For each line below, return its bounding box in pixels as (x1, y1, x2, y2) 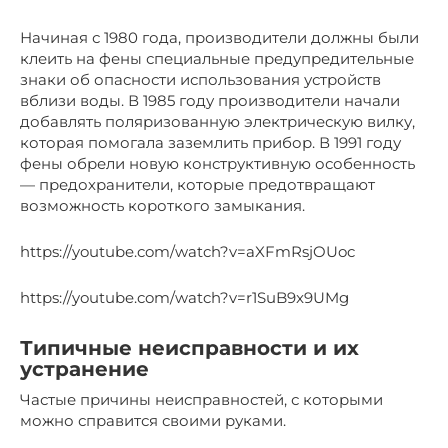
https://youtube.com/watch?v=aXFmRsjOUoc (20, 242, 355, 262)
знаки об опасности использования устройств (20, 70, 381, 90)
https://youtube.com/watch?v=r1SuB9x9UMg (20, 288, 349, 308)
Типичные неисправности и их (20, 335, 359, 360)
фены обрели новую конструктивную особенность (20, 154, 415, 174)
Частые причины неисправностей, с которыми (20, 390, 383, 410)
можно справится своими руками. (20, 411, 286, 431)
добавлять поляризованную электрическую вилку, (20, 112, 415, 132)
